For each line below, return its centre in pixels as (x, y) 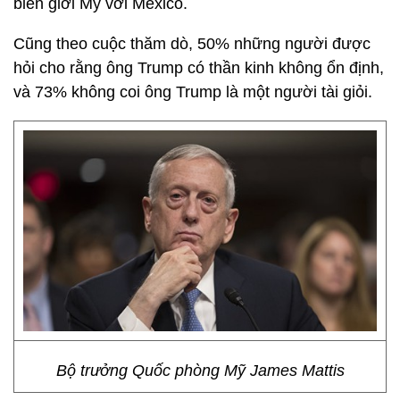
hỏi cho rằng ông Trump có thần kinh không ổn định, (199, 68)
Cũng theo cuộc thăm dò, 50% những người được (192, 44)
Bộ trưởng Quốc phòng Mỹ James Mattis (200, 371)
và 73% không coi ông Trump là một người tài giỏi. (193, 92)
